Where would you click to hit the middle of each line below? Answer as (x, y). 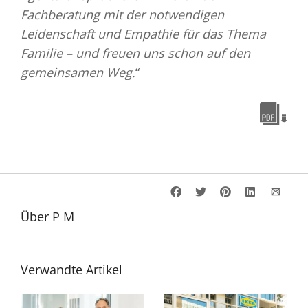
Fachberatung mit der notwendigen (122, 15)
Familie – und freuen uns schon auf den (135, 53)
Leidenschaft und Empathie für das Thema (143, 34)
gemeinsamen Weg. (78, 73)
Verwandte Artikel (71, 270)
